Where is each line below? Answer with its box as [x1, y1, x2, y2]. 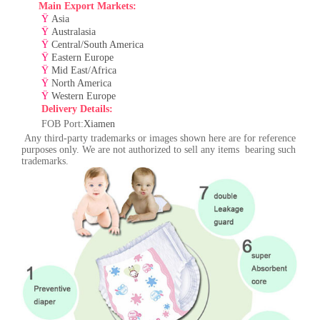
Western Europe [51, 90, 116, 101]
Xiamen [84, 118, 115, 129]
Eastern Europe [51, 51, 114, 63]
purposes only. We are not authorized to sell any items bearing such [21, 144, 296, 155]
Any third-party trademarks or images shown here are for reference [21, 132, 296, 144]
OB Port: [47, 118, 84, 129]
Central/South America [51, 39, 144, 50]
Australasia [51, 26, 96, 37]
